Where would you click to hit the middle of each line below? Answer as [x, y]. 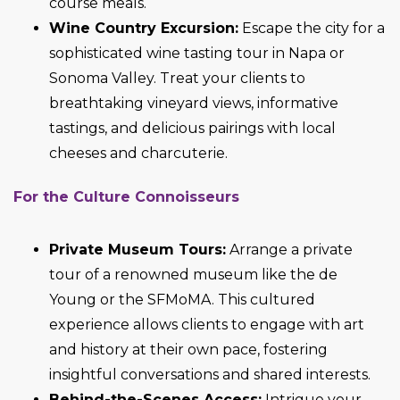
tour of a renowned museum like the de [193, 275]
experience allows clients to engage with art [207, 325]
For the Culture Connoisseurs [126, 197]
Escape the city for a [312, 29]
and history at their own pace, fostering [188, 350]
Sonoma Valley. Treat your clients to [177, 79]
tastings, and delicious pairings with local [192, 129]
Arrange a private [289, 250]
